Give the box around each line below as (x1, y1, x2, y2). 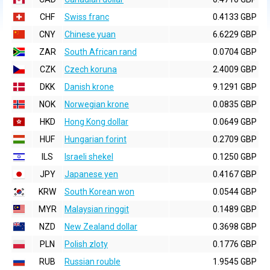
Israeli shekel (64, 152, 113, 162)
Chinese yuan (64, 30, 116, 39)
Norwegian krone (64, 99, 129, 109)
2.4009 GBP (213, 64, 257, 74)
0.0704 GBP (213, 47, 257, 57)
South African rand (64, 47, 137, 57)
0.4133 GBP (213, 12, 257, 22)
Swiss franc (64, 12, 109, 22)
